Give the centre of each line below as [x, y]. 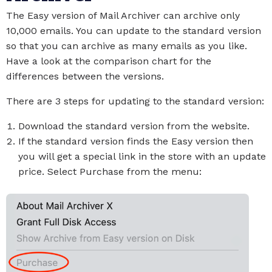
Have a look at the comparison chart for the [109, 61]
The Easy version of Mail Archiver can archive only [123, 16]
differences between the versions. [85, 76]
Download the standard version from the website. [134, 126]
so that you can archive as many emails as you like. [127, 46]
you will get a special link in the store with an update [142, 157]
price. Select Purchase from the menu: [110, 172]
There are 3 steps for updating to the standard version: [135, 101]
